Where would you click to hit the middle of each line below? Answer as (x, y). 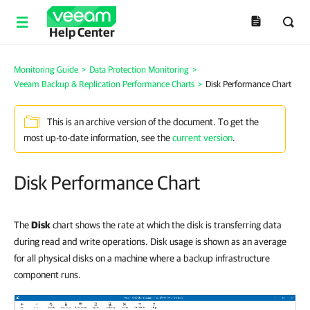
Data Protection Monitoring (139, 70)
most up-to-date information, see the (98, 138)
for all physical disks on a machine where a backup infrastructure (142, 258)
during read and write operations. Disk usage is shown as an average (150, 241)
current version (202, 138)
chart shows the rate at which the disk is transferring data (166, 225)
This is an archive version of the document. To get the (153, 122)
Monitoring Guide (46, 70)
